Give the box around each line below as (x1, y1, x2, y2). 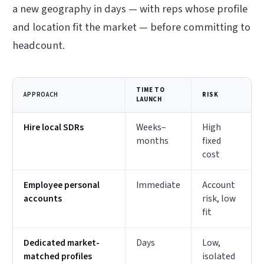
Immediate (136, 179, 181, 192)
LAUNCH (136, 95, 163, 104)
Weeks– (136, 121, 167, 134)
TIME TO (136, 85, 165, 95)
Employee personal (24, 179, 100, 192)
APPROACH (24, 90, 58, 100)
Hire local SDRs (24, 121, 84, 134)
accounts (24, 192, 62, 206)
